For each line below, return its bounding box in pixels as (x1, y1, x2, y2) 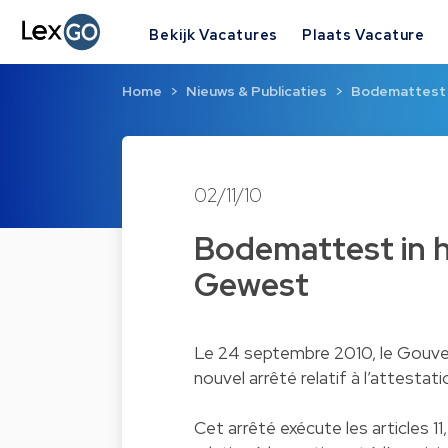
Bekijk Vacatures (149, 24, 279, 44)
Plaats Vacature (302, 24, 426, 44)
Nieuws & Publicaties (186, 82, 327, 101)
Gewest (194, 263, 309, 306)
